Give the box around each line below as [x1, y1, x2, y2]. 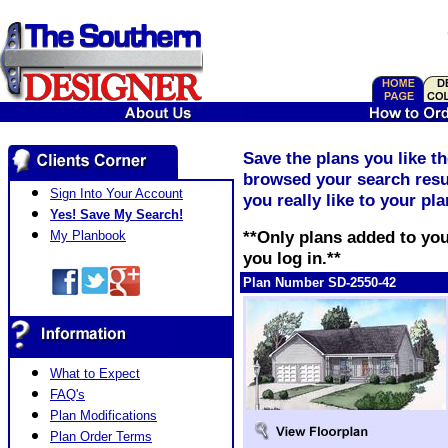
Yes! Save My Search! [50, 207, 183, 222]
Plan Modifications [50, 408, 157, 423]
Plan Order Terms [50, 429, 152, 444]
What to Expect [50, 366, 140, 381]
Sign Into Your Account [50, 186, 183, 201]
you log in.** [243, 248, 341, 268]
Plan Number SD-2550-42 [243, 275, 396, 290]
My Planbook [50, 228, 126, 243]
